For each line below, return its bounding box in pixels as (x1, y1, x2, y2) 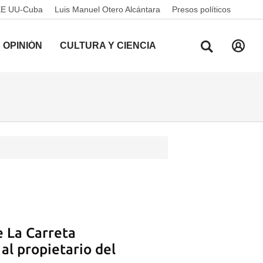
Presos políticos (172, 5, 231, 14)
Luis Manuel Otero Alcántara (55, 5, 160, 14)
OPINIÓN (3, 41, 42, 50)
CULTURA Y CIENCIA (60, 41, 156, 50)
